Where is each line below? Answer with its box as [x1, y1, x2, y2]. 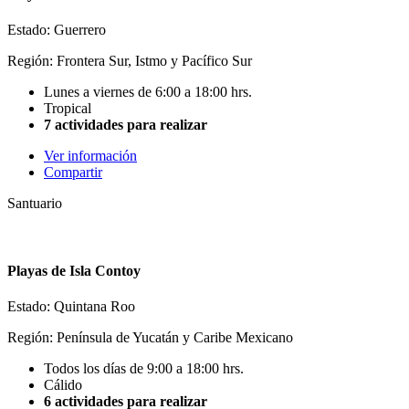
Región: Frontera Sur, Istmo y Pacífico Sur [7, 53, 252, 69]
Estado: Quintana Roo [7, 299, 135, 314]
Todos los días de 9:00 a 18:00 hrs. [44, 361, 244, 376]
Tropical [44, 100, 91, 117]
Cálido [44, 377, 82, 393]
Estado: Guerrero [7, 22, 106, 38]
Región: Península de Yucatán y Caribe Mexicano [7, 330, 293, 345]
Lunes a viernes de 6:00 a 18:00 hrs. [44, 84, 252, 100]
